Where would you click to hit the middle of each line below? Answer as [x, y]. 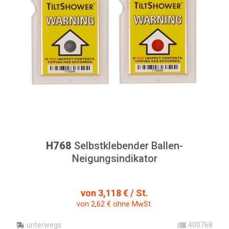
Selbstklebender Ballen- [127, 146]
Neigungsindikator [114, 158]
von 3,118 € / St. [114, 193]
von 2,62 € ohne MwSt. [114, 204]
